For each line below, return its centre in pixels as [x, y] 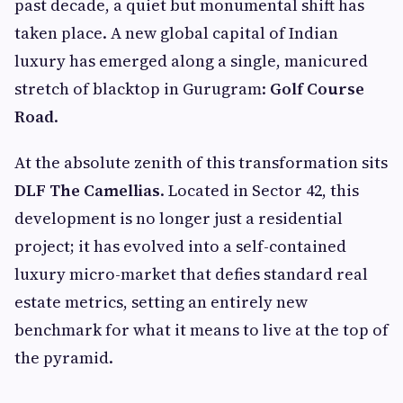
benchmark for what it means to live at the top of [201, 330]
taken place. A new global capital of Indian [176, 33]
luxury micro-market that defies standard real [191, 274]
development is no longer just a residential [179, 219]
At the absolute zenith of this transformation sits [201, 163]
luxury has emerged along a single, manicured [191, 61]
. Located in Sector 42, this [260, 191]
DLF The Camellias [87, 191]
